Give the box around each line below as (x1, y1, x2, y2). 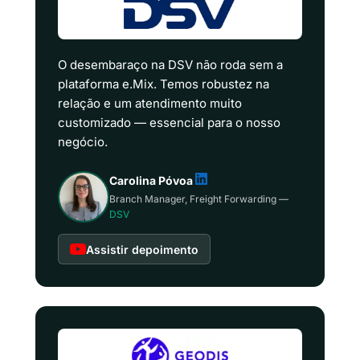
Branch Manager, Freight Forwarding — (109, 193, 288, 205)
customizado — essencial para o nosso (58, 115, 280, 130)
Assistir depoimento (86, 242, 198, 256)
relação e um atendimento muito (58, 96, 242, 111)
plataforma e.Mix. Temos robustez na (58, 76, 269, 92)
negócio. (58, 134, 108, 149)
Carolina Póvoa (109, 174, 195, 187)
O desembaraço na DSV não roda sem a (58, 57, 283, 72)
